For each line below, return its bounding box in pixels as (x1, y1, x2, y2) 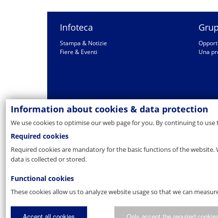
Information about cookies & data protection (11, 103, 208, 115)
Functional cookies (11, 174, 74, 183)
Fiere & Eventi (60, 48, 97, 56)
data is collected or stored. (11, 155, 87, 163)
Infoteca (60, 21, 93, 33)
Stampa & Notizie (60, 39, 107, 47)
